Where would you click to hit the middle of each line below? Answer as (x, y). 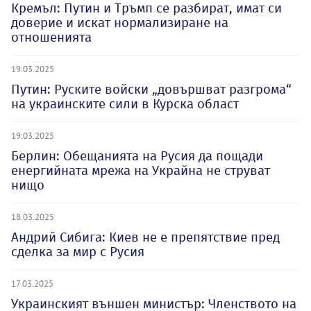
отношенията (51, 37)
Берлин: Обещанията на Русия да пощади (137, 156)
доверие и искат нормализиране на (120, 23)
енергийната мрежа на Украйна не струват (141, 170)
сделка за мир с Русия (78, 252)
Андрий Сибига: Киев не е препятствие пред (145, 237)
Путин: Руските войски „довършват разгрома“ (151, 89)
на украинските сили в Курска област (125, 104)
